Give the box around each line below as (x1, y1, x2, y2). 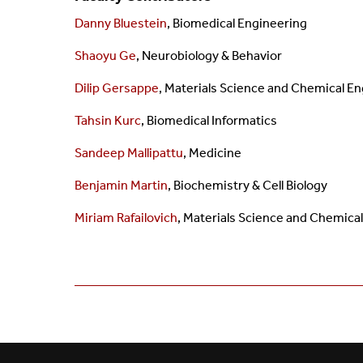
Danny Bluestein (75, 15, 167, 32)
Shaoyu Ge (75, 48, 136, 64)
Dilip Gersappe (75, 80, 159, 96)
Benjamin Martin (75, 177, 168, 194)
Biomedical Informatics (147, 113, 277, 129)
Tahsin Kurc (75, 113, 141, 129)
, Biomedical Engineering (167, 15, 307, 32)
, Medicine (183, 145, 241, 161)
